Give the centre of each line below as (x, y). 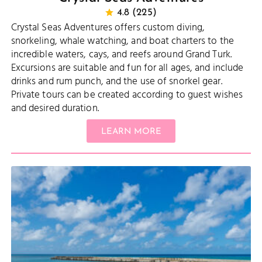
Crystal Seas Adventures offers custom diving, (108, 27)
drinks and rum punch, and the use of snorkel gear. (116, 81)
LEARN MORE (131, 132)
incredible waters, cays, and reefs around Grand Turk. (121, 54)
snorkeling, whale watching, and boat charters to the (122, 41)
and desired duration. (55, 108)
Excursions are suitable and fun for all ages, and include (127, 68)
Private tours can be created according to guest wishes (127, 95)
